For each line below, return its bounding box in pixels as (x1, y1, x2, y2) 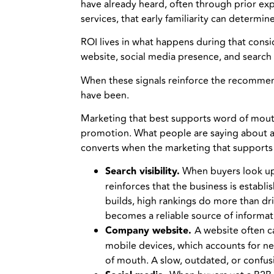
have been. (81, 87, 129, 103)
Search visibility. (105, 164, 180, 180)
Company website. (105, 223, 194, 239)
